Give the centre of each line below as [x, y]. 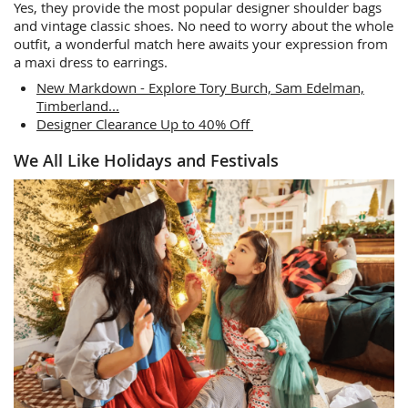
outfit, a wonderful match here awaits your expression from [201, 44]
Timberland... [78, 106]
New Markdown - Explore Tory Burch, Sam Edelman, [200, 88]
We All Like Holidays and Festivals [146, 161]
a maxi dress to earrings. [91, 62]
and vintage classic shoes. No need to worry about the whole [204, 26]
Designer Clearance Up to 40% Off [145, 124]
